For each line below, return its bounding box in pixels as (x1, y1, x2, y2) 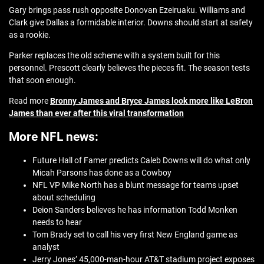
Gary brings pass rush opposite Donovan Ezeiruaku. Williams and (9, 5, 245, 15)
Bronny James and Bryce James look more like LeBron (50, 96, 253, 106)
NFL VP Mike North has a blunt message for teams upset (32, 180, 239, 190)
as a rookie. (9, 30, 51, 40)
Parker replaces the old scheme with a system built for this (9, 51, 220, 61)
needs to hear (32, 217, 82, 227)
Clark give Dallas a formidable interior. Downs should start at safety (9, 18, 253, 28)
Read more (9, 96, 50, 106)
